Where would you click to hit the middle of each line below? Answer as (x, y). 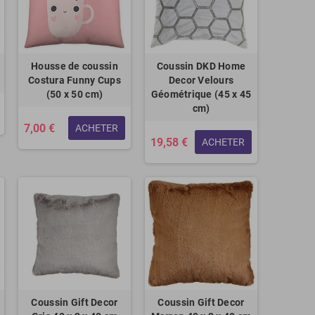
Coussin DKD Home (201, 66)
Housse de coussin (75, 66)
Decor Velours (201, 80)
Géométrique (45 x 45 (201, 94)
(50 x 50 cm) (75, 94)
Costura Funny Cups (75, 80)
